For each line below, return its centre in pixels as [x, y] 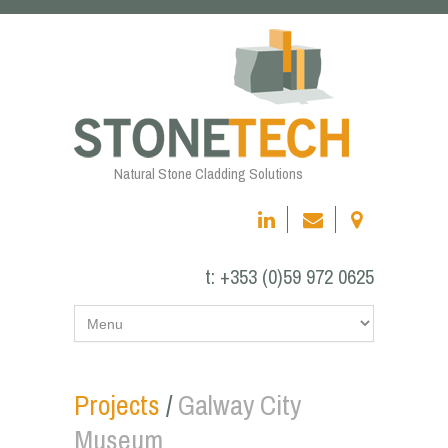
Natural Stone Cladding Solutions [208, 173]
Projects [117, 405]
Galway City [239, 405]
